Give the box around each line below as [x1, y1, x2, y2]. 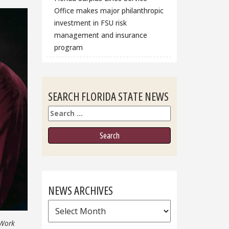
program [54, 42, 83, 52]
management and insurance [54, 30, 147, 40]
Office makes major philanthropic [54, 5, 164, 15]
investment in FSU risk [54, 17, 127, 28]
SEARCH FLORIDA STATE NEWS [48, 88, 169, 104]
